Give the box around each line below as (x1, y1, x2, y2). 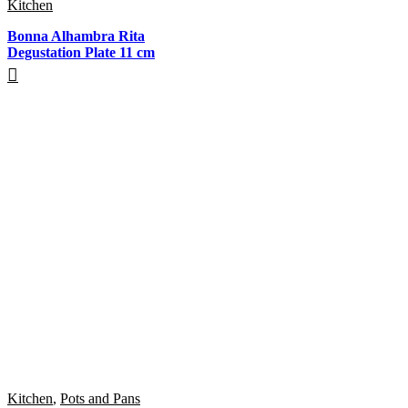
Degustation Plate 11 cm (7, 44, 155, 60)
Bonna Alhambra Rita (7, 27, 145, 44)
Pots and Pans (60, 390, 140, 406)
